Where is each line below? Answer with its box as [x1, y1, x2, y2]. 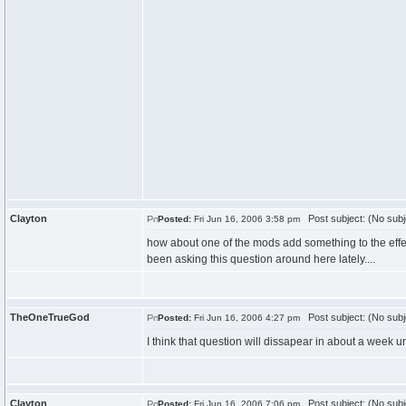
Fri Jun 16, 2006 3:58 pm [191, 214, 300, 224]
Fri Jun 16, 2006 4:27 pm [191, 313, 300, 323]
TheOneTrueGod [10, 312, 90, 323]
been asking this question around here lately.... [147, 253, 375, 266]
